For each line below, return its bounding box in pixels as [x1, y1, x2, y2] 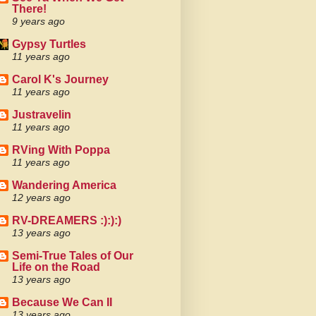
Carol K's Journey [12, 73, 109, 85]
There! [12, 3, 47, 15]
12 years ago [12, 192, 71, 203]
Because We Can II [12, 296, 112, 308]
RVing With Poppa [12, 144, 110, 156]
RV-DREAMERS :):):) [12, 214, 121, 226]
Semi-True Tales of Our [12, 250, 133, 262]
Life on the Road [12, 261, 100, 273]
